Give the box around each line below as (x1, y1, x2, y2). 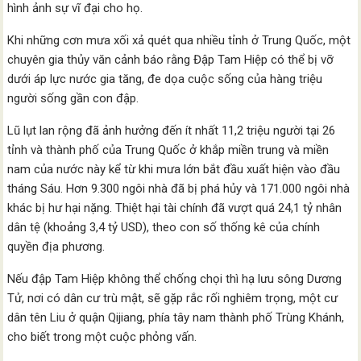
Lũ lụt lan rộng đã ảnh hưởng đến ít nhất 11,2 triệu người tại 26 (7, 123, 336, 138)
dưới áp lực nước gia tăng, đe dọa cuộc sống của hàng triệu (7, 72, 323, 86)
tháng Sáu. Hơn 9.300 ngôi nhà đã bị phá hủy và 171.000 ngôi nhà (7, 181, 351, 196)
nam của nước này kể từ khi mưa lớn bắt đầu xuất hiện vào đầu (7, 162, 341, 176)
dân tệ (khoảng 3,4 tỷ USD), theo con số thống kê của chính (7, 220, 321, 234)
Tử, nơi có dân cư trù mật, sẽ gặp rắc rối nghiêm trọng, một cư (7, 291, 338, 305)
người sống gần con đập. (7, 91, 139, 106)
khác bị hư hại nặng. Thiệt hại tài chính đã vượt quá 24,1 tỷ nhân (7, 201, 342, 215)
